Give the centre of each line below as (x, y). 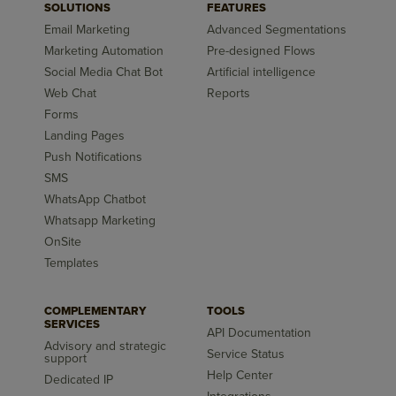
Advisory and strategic (106, 346)
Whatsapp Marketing (100, 220)
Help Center (240, 375)
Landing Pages (85, 135)
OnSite (63, 241)
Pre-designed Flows (261, 50)
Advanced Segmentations (277, 29)
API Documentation (259, 332)
